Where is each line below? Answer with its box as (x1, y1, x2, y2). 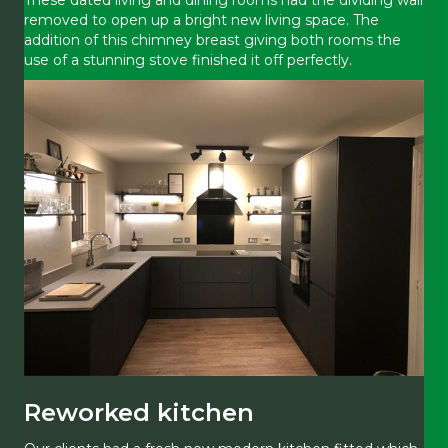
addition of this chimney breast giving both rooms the (24, 30, 401, 49)
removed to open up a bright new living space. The (24, 10, 379, 29)
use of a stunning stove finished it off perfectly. (24, 50, 352, 69)
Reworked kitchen (24, 398, 254, 428)
